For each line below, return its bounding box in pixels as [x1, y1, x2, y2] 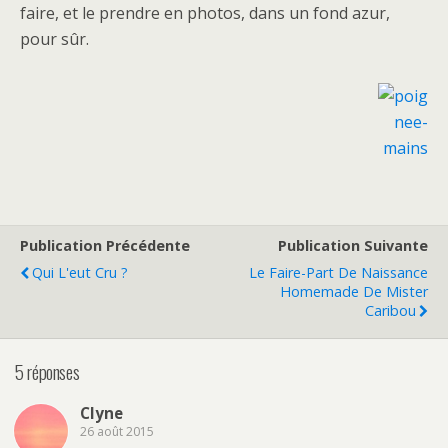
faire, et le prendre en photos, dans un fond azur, [20, 2, 390, 24]
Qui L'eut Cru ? [32, 263, 128, 282]
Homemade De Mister [280, 282, 428, 301]
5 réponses [15, 357, 80, 385]
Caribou [365, 301, 416, 320]
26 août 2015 [80, 423, 154, 441]
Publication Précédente [20, 236, 190, 255]
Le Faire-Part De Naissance [249, 263, 428, 282]
